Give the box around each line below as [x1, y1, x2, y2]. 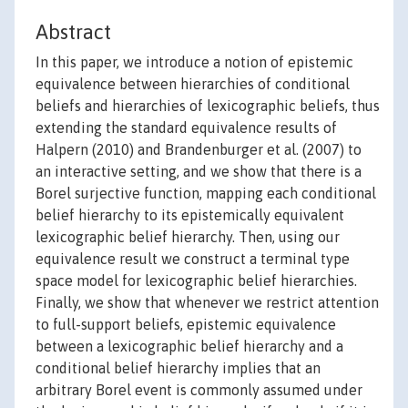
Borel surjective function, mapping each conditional [36, 185, 376, 202]
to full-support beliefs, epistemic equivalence [36, 316, 336, 333]
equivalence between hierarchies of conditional [36, 76, 350, 93]
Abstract [36, 20, 111, 45]
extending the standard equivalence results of [36, 119, 337, 137]
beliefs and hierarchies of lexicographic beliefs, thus [36, 97, 380, 115]
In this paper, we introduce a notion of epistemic [36, 54, 353, 71]
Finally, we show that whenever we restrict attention [36, 294, 379, 311]
